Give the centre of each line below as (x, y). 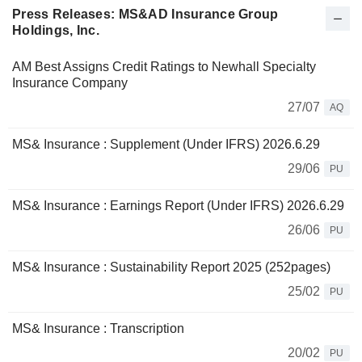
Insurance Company (70, 83)
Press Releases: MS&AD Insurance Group (145, 15)
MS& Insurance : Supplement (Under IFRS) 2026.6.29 (166, 145)
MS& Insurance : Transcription (98, 329)
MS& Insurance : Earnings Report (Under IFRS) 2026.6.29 (178, 206)
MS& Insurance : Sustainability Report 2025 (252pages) (171, 267)
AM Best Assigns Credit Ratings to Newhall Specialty (164, 67)
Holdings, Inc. (56, 31)
